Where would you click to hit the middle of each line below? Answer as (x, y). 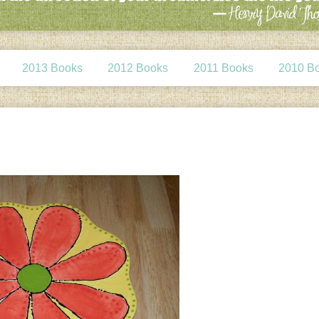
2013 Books (53, 68)
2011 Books (223, 68)
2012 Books (138, 68)
